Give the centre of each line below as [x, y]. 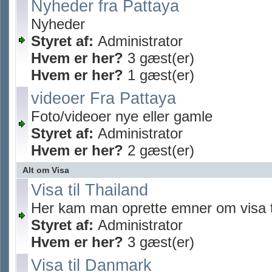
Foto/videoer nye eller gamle [122, 116]
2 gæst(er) [159, 150]
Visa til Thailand [90, 190]
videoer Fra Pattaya [104, 98]
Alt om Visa [46, 170]
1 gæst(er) [159, 75]
